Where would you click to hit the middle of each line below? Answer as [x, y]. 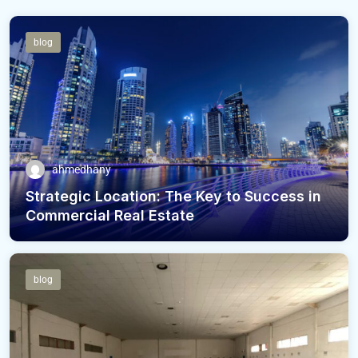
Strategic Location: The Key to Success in [173, 197]
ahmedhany [82, 169]
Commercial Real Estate [110, 216]
